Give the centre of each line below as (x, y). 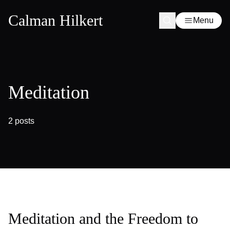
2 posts (21, 121)
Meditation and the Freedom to (103, 218)
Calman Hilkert (55, 20)
